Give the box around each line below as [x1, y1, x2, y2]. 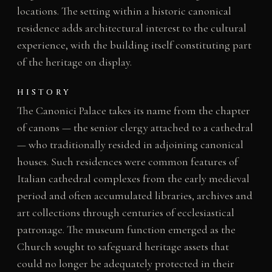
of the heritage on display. [16, 55, 132, 69]
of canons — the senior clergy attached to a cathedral [16, 121, 253, 135]
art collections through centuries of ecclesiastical [16, 206, 234, 220]
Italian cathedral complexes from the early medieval [16, 172, 250, 186]
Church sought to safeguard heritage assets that [16, 240, 229, 254]
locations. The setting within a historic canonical [16, 4, 231, 18]
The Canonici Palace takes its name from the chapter [16, 104, 250, 118]
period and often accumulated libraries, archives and [16, 189, 253, 203]
